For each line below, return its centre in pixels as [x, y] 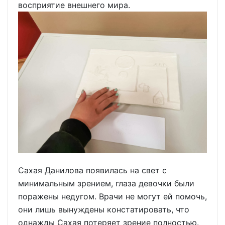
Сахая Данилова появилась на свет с [92, 170]
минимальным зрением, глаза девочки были [106, 183]
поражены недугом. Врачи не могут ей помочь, [113, 196]
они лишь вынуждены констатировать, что [104, 209]
